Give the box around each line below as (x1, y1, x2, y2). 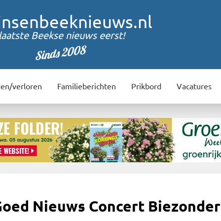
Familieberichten (57, 82, 116, 91)
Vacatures (177, 82, 212, 91)
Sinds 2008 (33, 42, 86, 63)
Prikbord (131, 82, 161, 91)
